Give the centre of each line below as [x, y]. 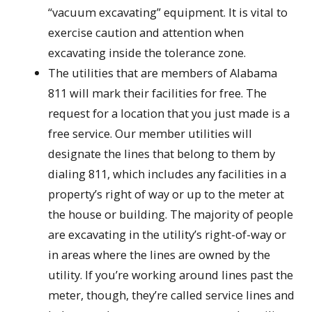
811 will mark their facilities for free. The [158, 93]
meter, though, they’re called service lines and [172, 295]
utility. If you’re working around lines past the [171, 275]
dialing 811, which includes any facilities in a [167, 174]
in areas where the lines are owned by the [159, 255]
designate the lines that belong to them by [162, 154]
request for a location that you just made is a [169, 114]
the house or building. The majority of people [171, 214]
